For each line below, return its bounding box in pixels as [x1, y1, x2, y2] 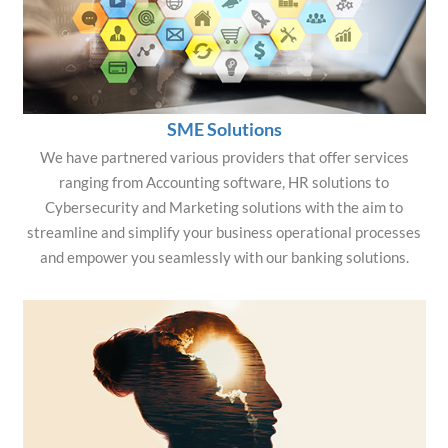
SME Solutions [166, 117, 282, 140]
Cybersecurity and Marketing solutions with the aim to [45, 197, 403, 216]
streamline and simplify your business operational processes [27, 222, 421, 241]
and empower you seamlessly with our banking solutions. [39, 247, 409, 266]
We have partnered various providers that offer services [39, 147, 409, 166]
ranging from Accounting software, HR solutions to [59, 172, 389, 191]
